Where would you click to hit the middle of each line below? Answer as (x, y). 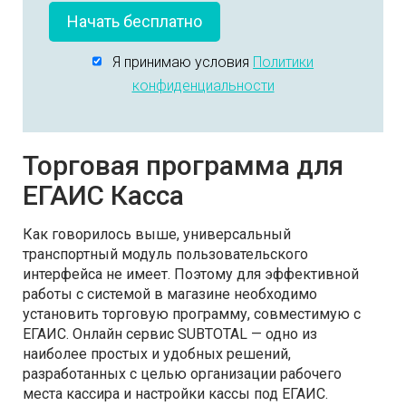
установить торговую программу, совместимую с (192, 314)
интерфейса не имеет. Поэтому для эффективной (191, 274)
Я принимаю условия (178, 62)
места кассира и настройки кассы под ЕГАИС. (175, 393)
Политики (284, 62)
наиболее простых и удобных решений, (157, 353)
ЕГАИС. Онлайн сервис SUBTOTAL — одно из (170, 333)
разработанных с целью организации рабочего (182, 373)
